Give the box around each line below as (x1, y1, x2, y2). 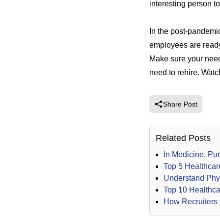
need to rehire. (149, 68, 201, 77)
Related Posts (156, 133, 211, 143)
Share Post (163, 100, 197, 109)
